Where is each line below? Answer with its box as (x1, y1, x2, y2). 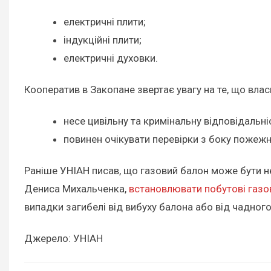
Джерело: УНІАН (24, 232, 103, 244)
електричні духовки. (64, 51, 158, 64)
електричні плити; (64, 15, 146, 28)
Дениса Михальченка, (24, 182, 129, 195)
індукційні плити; (64, 33, 142, 46)
